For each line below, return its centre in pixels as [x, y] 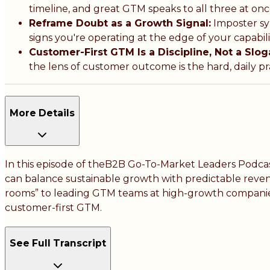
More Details [42, 113]
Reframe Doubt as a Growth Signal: [120, 24]
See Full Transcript [58, 243]
